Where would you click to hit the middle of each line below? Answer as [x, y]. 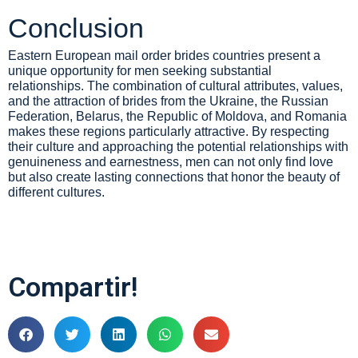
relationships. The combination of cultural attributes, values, [175, 86]
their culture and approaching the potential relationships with [178, 147]
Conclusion [76, 28]
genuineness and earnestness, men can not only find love [171, 162]
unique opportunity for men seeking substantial [140, 71]
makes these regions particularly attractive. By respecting [169, 131]
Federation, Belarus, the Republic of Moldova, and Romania [177, 116]
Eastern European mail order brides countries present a [164, 56]
